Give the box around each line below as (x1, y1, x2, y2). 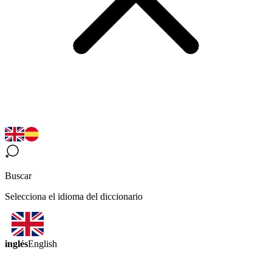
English (28, 239, 57, 249)
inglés (5, 239, 28, 249)
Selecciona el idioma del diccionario (5, 191, 143, 202)
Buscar (5, 171, 32, 181)
